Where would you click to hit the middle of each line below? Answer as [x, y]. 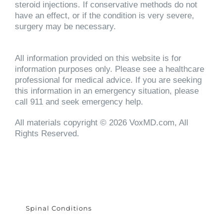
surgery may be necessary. [65, 26]
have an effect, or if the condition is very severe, [105, 15]
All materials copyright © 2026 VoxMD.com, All [102, 122]
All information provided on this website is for [98, 58]
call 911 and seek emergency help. [79, 102]
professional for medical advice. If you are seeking [108, 80]
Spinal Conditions [59, 208]
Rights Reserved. [47, 133]
